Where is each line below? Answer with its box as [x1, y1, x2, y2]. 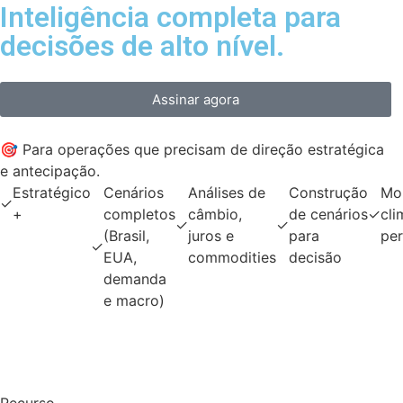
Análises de [188, 184, 265, 202]
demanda [103, 270, 166, 289]
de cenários [289, 205, 368, 224]
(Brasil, [103, 227, 149, 246]
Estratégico [13, 184, 91, 202]
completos [103, 205, 175, 224]
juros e [188, 227, 234, 246]
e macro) [103, 291, 165, 310]
